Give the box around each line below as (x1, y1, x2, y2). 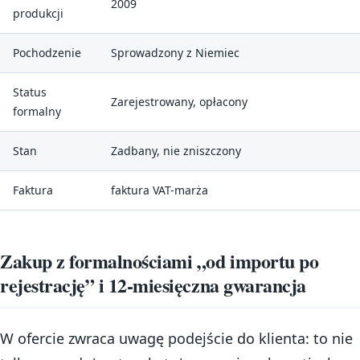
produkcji (13, 5, 63, 21)
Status (13, 84, 47, 100)
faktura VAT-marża (111, 182, 208, 198)
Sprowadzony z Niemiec (111, 44, 239, 60)
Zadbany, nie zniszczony (111, 142, 241, 158)
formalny (13, 103, 61, 119)
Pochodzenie (13, 44, 81, 60)
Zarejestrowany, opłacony (111, 93, 247, 109)
